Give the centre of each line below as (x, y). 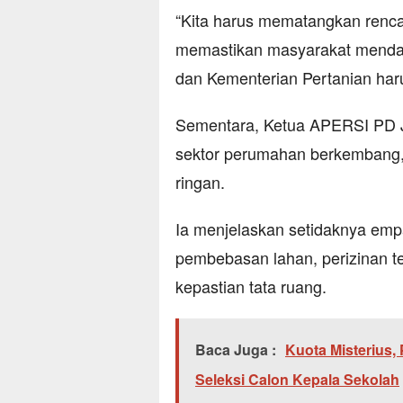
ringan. (200, 182)
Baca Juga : (236, 350)
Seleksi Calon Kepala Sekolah (297, 380)
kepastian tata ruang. (251, 287)
